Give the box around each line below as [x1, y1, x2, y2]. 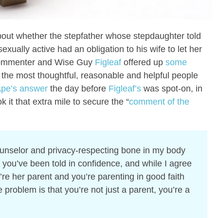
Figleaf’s [108, 83, 141, 93]
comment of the [128, 96, 189, 107]
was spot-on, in [141, 83, 202, 93]
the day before [47, 83, 109, 93]
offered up [121, 57, 165, 67]
